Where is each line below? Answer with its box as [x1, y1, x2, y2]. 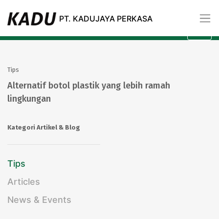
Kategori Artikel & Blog [7, 124, 80, 131]
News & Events [7, 195, 71, 205]
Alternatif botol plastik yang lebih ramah [7, 80, 170, 91]
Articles [7, 176, 40, 187]
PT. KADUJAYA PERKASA [59, 14, 153, 23]
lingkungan [7, 93, 51, 104]
